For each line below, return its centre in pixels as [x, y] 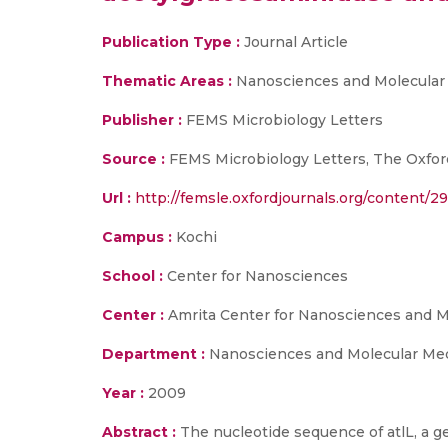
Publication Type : [171, 42]
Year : [123, 393]
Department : [153, 354]
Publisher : [144, 120]
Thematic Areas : [167, 81]
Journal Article [294, 42]
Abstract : [141, 432]
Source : [133, 159]
